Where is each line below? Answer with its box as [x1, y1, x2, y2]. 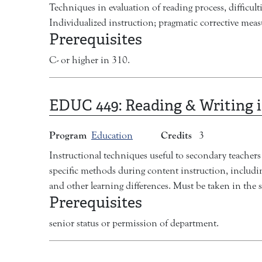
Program [49, 129, 87, 142]
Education [91, 130, 133, 142]
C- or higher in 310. [49, 54, 130, 67]
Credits [161, 129, 192, 142]
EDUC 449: [49, 95, 125, 116]
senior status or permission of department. [49, 218, 219, 230]
